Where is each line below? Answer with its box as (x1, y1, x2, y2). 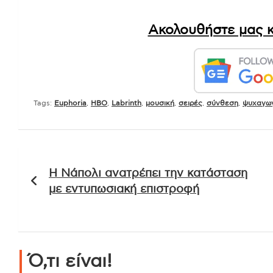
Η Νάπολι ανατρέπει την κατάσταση (49, 167, 247, 179)
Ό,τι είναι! (28, 252, 112, 271)
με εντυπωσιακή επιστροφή (49, 183, 199, 195)
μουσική (146, 99, 174, 107)
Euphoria (54, 99, 87, 107)
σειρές (179, 99, 202, 107)
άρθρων (18, 172, 88, 191)
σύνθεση (207, 99, 238, 107)
